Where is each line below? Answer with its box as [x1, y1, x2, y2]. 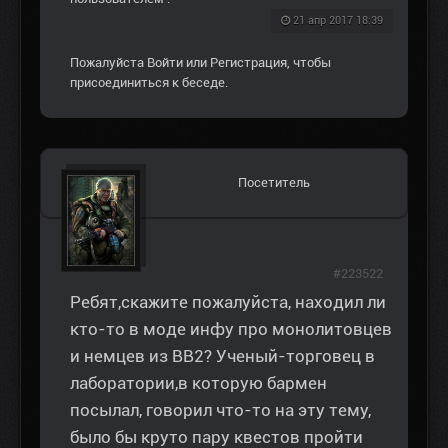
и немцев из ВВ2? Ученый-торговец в [70, 346, 375, 367]
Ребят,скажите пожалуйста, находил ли [70, 292, 386, 313]
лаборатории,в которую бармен [70, 373, 327, 394]
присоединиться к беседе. [70, 75, 228, 91]
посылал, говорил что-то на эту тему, [70, 400, 371, 421]
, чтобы [287, 55, 331, 71]
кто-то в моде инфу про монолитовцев [70, 319, 392, 340]
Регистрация [210, 55, 287, 71]
